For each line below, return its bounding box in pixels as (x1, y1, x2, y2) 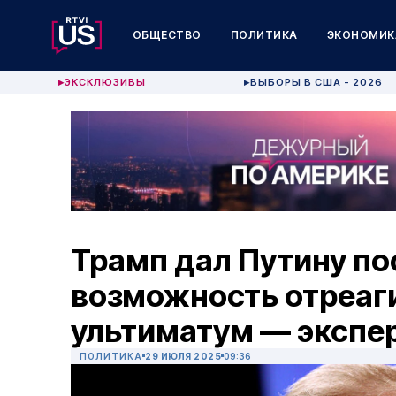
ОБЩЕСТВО (132, 28, 202, 42)
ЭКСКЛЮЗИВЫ (64, 76, 146, 88)
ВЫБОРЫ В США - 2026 (250, 76, 384, 88)
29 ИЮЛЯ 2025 (145, 351, 221, 362)
